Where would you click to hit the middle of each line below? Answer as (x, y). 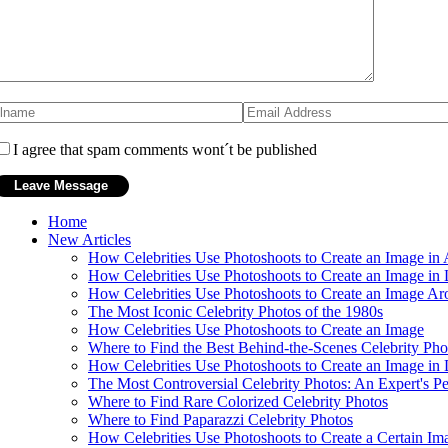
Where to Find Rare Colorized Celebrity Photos (238, 401)
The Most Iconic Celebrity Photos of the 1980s (235, 311)
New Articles (89, 239)
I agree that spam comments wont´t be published (165, 149)
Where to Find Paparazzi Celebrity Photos (220, 419)
